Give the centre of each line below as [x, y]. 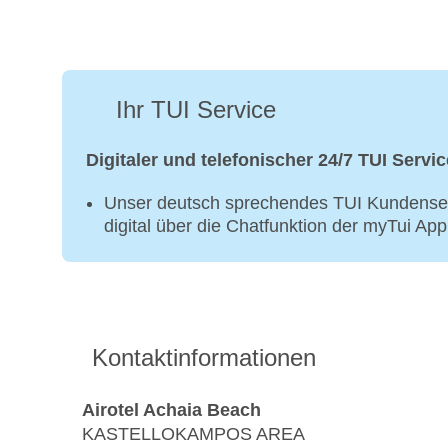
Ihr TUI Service [196, 110]
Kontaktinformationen [204, 358]
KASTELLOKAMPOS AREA [193, 434]
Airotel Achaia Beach [171, 409]
